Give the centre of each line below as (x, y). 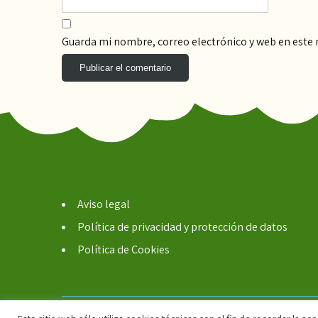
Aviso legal (104, 204)
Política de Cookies (124, 249)
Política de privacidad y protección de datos (182, 226)
